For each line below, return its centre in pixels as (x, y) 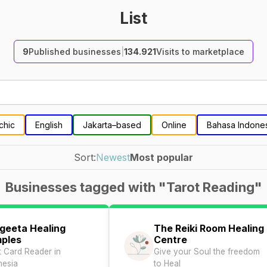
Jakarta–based (112, 125)
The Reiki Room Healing (209, 228)
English (49, 125)
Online (174, 125)
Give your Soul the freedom (207, 252)
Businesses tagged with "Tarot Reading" (133, 187)
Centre (170, 240)
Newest (113, 157)
